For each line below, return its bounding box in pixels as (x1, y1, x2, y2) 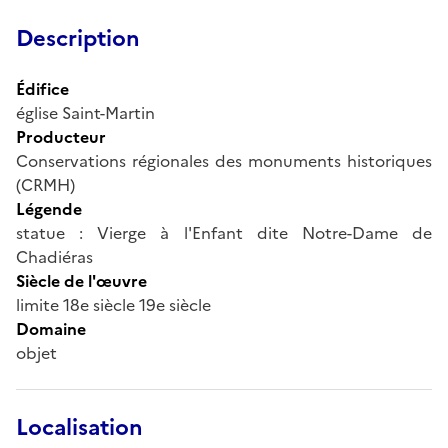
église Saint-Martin (16, 100, 155, 125)
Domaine (16, 316, 86, 341)
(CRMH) (16, 172, 75, 197)
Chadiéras (16, 244, 93, 269)
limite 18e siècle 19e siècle (16, 292, 211, 317)
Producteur (16, 124, 106, 149)
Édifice (16, 76, 69, 101)
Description (16, 21, 140, 55)
